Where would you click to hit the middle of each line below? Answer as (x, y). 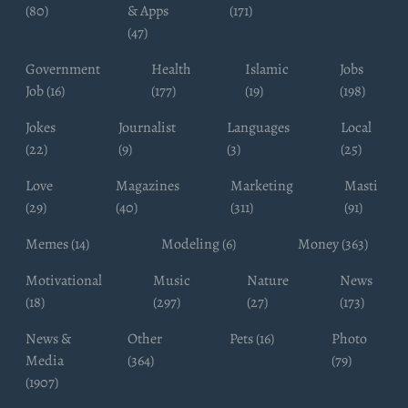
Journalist (147, 127)
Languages (258, 127)
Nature (267, 280)
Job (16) (45, 91)
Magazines (147, 185)
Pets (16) (252, 338)
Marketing (261, 185)
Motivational (64, 280)
